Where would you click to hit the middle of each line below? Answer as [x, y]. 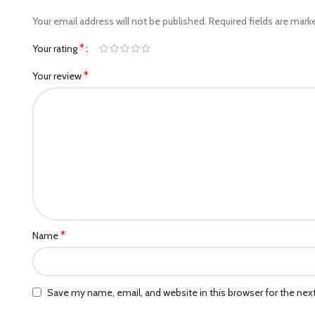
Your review [58, 76]
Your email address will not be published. [120, 21]
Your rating [56, 49]
